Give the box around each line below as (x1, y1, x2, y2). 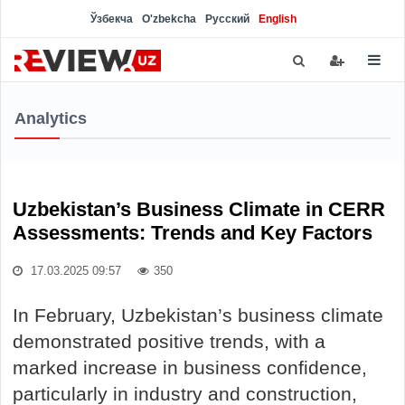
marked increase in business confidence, (13, 357, 367, 378)
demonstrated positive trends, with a (13, 331, 325, 352)
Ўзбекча (90, 13, 133, 25)
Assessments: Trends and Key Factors (13, 221, 372, 244)
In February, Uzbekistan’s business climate (13, 305, 383, 325)
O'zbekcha (142, 13, 196, 25)
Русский (205, 13, 250, 25)
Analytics (14, 109, 87, 127)
